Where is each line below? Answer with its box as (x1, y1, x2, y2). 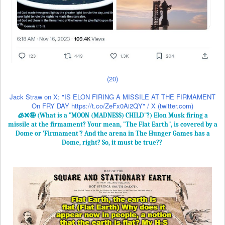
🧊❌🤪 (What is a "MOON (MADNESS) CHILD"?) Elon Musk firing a (17, 25, 208, 33)
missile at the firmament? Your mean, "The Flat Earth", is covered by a (8, 34, 217, 42)
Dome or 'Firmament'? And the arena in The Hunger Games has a (15, 43, 210, 51)
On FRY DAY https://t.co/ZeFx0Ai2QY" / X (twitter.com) (32, 15, 193, 25)
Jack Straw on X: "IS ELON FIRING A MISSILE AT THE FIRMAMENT (10, 6, 215, 16)
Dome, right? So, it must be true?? (61, 52, 162, 60)
